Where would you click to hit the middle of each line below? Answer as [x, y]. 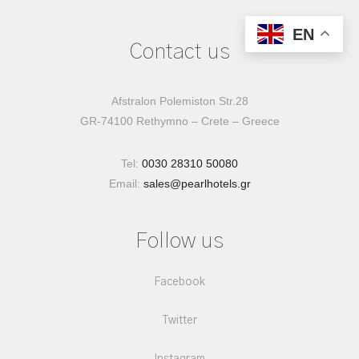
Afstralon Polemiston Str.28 [179, 101]
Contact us [179, 52]
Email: [126, 184]
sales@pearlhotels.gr [197, 184]
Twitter [179, 321]
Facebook [179, 282]
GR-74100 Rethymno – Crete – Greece [179, 121]
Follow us [179, 241]
